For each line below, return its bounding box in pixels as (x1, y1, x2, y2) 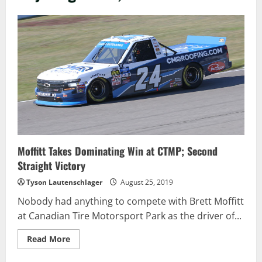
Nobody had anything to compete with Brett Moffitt (18, 195, 244, 208)
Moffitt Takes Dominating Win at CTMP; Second (18, 143, 218, 159)
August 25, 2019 (119, 177, 173, 188)
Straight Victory (18, 158, 85, 174)
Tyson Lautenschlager (26, 177, 102, 188)
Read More (27, 233, 70, 245)
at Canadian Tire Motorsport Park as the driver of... (18, 209, 242, 223)
